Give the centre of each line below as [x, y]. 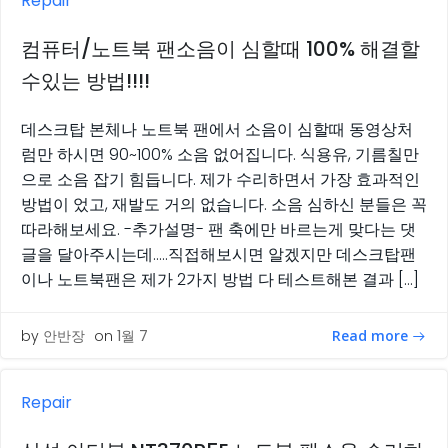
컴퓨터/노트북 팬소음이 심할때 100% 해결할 [220, 49]
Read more [370, 335]
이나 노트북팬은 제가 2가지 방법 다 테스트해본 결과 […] [220, 280]
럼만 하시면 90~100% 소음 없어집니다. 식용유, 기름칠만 [220, 155]
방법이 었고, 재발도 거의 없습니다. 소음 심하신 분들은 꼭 [224, 205]
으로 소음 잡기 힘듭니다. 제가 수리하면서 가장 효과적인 [220, 180]
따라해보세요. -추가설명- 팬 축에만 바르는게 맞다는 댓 [218, 230]
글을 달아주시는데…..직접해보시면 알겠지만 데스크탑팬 [218, 255]
